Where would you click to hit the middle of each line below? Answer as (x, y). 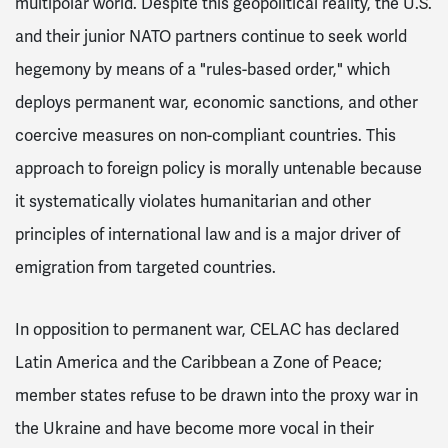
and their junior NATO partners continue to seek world (211, 36)
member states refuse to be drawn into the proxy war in (216, 395)
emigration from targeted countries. (145, 267)
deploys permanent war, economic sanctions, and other (216, 102)
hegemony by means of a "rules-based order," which (202, 69)
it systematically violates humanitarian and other (193, 201)
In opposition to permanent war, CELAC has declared (207, 329)
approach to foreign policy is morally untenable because (218, 168)
